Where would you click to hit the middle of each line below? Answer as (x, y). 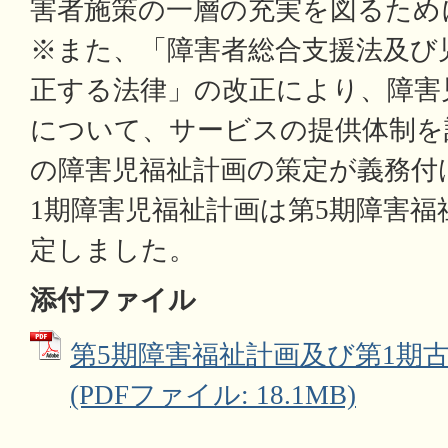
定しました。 (113, 250)
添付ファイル (113, 300)
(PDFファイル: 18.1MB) (213, 395)
